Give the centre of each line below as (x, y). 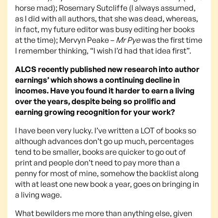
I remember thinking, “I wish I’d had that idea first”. (103, 50)
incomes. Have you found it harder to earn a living (105, 90)
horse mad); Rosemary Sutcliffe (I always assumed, (105, 8)
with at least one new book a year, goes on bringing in (107, 184)
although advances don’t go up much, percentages (104, 141)
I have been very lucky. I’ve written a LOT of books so (106, 130)
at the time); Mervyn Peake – (65, 40)
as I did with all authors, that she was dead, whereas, (107, 18)
